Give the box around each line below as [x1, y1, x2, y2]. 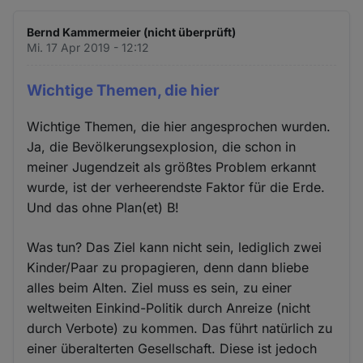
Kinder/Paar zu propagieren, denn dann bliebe [27, 259, 310, 276]
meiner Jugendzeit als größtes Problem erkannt [27, 159, 317, 176]
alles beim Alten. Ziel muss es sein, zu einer [27, 280, 293, 297]
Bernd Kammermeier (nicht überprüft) [27, 24, 237, 39]
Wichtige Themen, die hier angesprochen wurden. [27, 118, 331, 135]
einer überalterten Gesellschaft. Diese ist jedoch [27, 340, 318, 357]
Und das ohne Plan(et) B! [27, 199, 180, 216]
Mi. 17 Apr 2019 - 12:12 [27, 40, 150, 54]
